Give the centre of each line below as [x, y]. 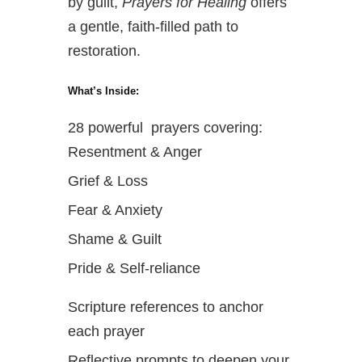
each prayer [106, 331]
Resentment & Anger [135, 152]
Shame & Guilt [115, 239]
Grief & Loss [108, 181]
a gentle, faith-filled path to [153, 26]
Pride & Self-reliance [134, 268]
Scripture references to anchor [166, 307]
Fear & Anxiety [115, 210]
